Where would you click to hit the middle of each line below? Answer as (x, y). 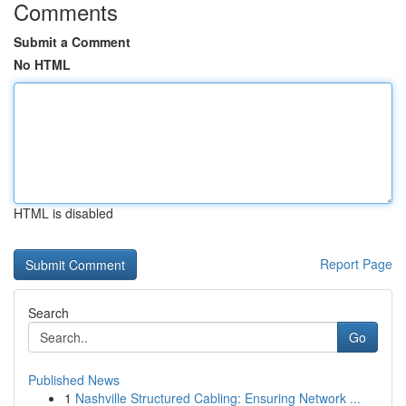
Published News (74, 380)
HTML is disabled (63, 213)
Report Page (356, 264)
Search (48, 313)
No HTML (42, 64)
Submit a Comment (72, 42)
